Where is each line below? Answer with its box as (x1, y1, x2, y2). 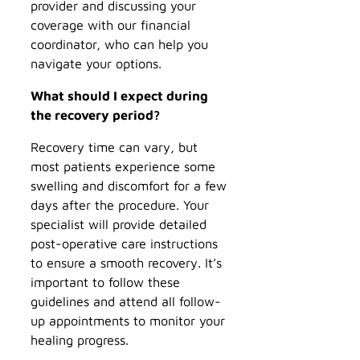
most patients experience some (31, 158, 215, 174)
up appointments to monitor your (31, 313, 225, 329)
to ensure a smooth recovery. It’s (31, 255, 222, 271)
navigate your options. (31, 55, 162, 71)
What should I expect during (31, 87, 208, 103)
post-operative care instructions (31, 235, 218, 252)
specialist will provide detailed (31, 216, 207, 232)
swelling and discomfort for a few (31, 178, 227, 194)
